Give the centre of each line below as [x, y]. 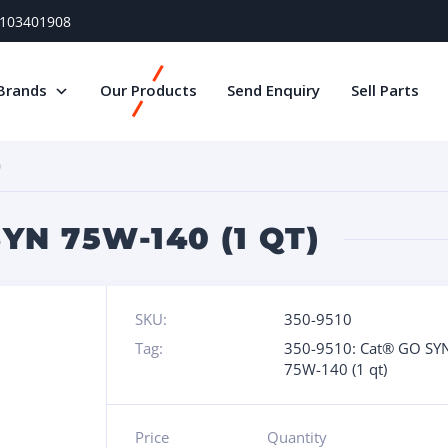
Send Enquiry [274, 89]
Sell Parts [384, 89]
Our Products [148, 89]
